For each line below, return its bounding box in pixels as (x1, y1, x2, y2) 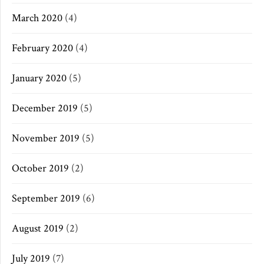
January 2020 (12, 71, 67, 85)
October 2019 (12, 161, 69, 176)
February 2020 (12, 41, 73, 55)
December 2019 (12, 101, 78, 115)
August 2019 (12, 222, 64, 236)
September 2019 (12, 192, 80, 206)
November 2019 (12, 131, 80, 146)
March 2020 (12, 11, 62, 25)
